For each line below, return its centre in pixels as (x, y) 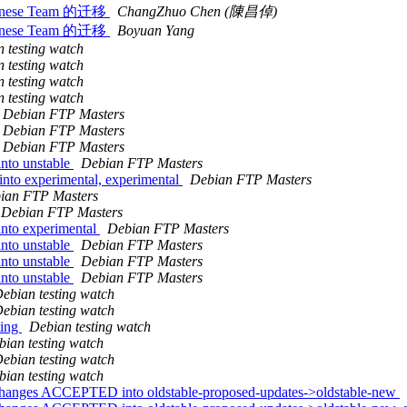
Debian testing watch (90, 327)
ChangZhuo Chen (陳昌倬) (197, 12)
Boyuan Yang (156, 31)
